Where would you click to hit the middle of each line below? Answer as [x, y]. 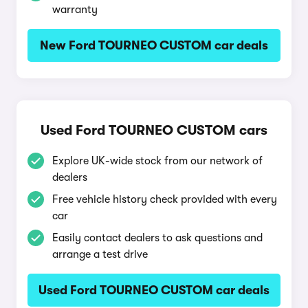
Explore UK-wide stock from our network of [157, 161]
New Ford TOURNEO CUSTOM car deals [154, 45]
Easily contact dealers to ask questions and [157, 238]
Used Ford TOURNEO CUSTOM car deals [154, 290]
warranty [75, 10]
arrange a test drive [100, 254]
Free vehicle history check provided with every [165, 199]
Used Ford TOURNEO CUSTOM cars [154, 130]
